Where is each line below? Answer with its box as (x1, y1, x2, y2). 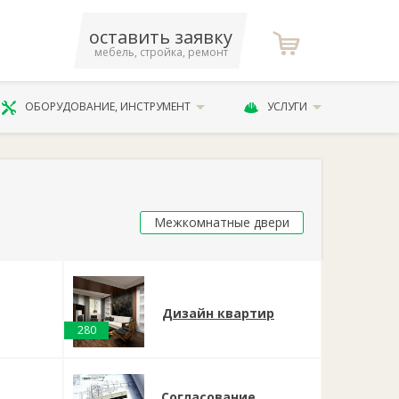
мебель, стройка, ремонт (94, 45, 228, 60)
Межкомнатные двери (154, 214, 289, 231)
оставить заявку (89, 25, 233, 49)
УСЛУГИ (266, 99, 307, 114)
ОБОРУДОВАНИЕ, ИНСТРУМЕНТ (25, 99, 191, 114)
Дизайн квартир (162, 305, 274, 322)
